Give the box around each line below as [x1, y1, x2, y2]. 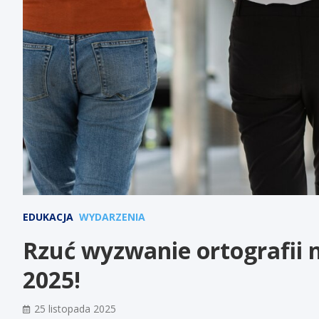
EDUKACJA [23, 209, 73, 224]
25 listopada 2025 [34, 301, 116, 315]
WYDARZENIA [79, 209, 145, 224]
